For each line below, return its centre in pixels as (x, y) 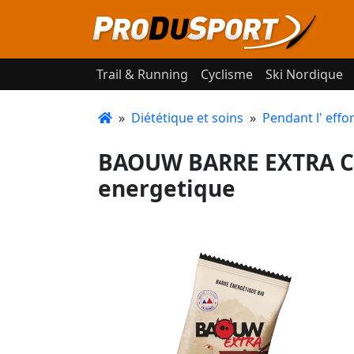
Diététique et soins (187, 118)
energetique (167, 188)
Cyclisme (227, 74)
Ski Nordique (304, 74)
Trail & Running (142, 74)
